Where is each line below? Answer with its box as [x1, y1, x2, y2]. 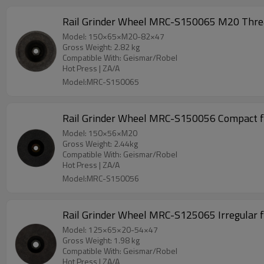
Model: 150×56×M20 [62, 127, 137, 139]
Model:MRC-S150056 [62, 172, 139, 184]
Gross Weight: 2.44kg [62, 137, 138, 150]
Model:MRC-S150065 [62, 75, 139, 88]
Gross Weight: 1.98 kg [62, 234, 140, 246]
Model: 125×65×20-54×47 [62, 223, 158, 236]
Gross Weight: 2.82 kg [62, 41, 140, 53]
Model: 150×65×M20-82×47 [62, 30, 164, 42]
